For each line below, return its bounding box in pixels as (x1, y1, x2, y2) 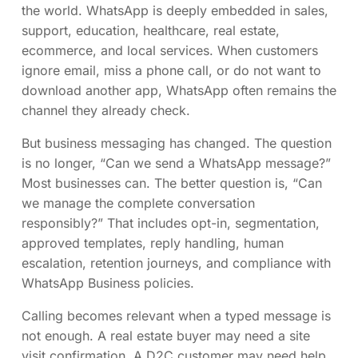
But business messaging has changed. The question (22, 134, 332, 151)
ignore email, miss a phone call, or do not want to (22, 62, 321, 78)
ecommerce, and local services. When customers (22, 42, 318, 58)
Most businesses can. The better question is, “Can (22, 174, 322, 191)
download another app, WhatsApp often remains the (22, 82, 336, 98)
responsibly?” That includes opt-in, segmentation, (22, 214, 320, 231)
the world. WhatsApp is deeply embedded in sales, (22, 2, 328, 18)
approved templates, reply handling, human (22, 234, 284, 251)
